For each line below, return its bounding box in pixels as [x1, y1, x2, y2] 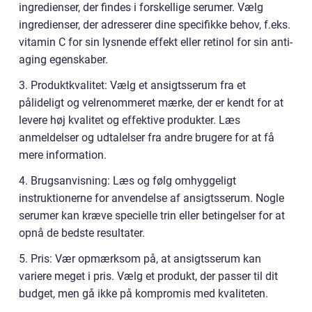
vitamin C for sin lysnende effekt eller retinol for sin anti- [19, 36, 292, 49]
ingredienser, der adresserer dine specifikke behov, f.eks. [19, 18, 290, 32]
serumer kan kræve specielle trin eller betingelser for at [19, 209, 285, 223]
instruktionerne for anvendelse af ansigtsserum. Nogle [19, 192, 284, 205]
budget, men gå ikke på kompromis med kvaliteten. [19, 287, 268, 301]
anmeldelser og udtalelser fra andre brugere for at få [19, 131, 274, 145]
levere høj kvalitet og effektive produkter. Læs [19, 114, 240, 127]
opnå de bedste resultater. [19, 226, 145, 240]
